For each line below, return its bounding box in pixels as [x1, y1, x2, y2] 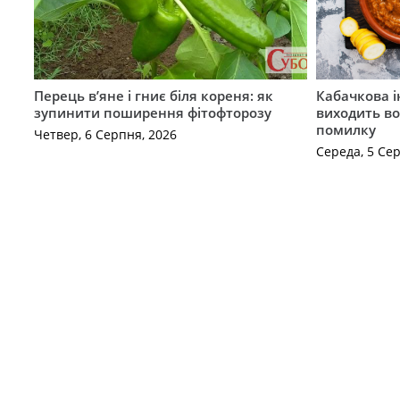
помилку [316, 120, 377, 138]
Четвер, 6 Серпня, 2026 [33, 126, 177, 144]
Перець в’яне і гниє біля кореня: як [33, 86, 273, 104]
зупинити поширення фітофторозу [33, 103, 271, 121]
